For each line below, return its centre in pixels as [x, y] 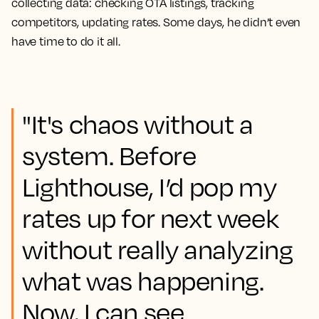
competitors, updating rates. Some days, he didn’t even [156, 22]
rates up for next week [151, 218]
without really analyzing [158, 249]
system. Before [109, 155]
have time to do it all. [66, 41]
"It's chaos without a [138, 124]
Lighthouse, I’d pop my [150, 187]
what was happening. [143, 281]
